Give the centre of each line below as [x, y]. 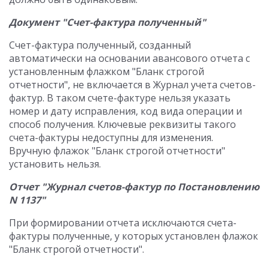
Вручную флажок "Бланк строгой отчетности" [117, 151]
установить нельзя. [55, 164]
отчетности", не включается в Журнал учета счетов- [132, 85]
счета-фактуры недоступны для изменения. [111, 138]
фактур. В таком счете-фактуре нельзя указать [120, 98]
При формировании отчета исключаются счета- [123, 223]
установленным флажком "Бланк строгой [107, 71]
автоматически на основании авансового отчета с [129, 58]
